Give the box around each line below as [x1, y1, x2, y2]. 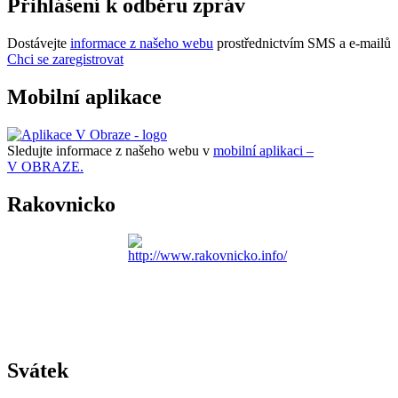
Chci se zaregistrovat [7, 51, 123, 67]
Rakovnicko [7, 192, 115, 216]
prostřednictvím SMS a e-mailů [213, 35, 391, 51]
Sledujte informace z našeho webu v [7, 142, 213, 158]
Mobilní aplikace [7, 84, 162, 108]
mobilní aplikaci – [213, 142, 314, 158]
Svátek [7, 359, 68, 383]
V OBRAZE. [7, 158, 84, 174]
